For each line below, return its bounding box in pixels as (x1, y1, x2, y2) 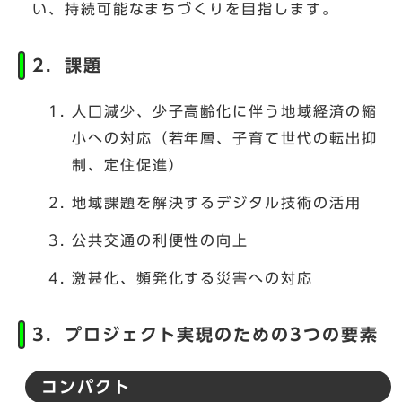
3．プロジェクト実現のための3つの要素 (32, 326, 379, 344)
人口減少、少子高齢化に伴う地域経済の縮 (72, 104, 378, 119)
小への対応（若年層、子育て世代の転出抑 (72, 131, 378, 146)
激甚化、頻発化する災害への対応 (72, 271, 313, 286)
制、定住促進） (72, 158, 185, 173)
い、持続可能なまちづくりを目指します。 (32, 2, 338, 17)
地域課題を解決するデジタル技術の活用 (72, 196, 362, 211)
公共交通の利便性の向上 (72, 233, 249, 249)
